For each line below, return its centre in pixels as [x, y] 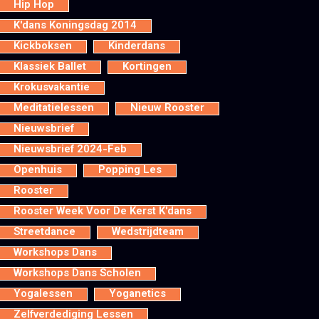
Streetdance [45, 232]
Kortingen [147, 67]
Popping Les [130, 171]
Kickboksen [43, 47]
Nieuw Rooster [167, 109]
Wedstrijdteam [148, 232]
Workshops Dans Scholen [77, 274]
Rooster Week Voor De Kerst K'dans [103, 212]
